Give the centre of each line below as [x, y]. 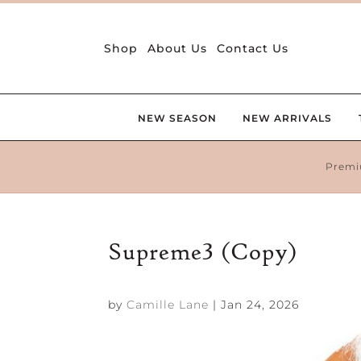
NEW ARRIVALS [288, 118]
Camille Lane [168, 304]
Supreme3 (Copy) [203, 252]
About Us [178, 48]
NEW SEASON [177, 118]
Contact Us [253, 48]
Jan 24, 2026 [260, 304]
